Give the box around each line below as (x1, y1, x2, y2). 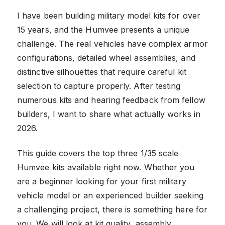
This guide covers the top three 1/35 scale (17, 148, 179, 158)
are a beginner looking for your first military (17, 176, 186, 186)
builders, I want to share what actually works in (17, 108, 200, 119)
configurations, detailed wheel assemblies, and (17, 52, 195, 63)
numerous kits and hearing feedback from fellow (17, 94, 205, 105)
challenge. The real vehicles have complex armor (17, 38, 208, 49)
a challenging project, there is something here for (17, 204, 207, 214)
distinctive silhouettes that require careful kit (17, 66, 186, 77)
